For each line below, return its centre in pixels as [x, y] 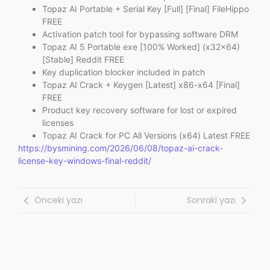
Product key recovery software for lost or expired [140, 110]
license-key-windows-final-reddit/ [85, 160]
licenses [58, 122]
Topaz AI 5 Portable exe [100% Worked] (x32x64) [141, 46]
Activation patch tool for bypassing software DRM [140, 34]
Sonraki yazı [211, 200]
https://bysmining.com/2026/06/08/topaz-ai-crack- [121, 148]
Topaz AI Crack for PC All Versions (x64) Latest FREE [146, 135]
